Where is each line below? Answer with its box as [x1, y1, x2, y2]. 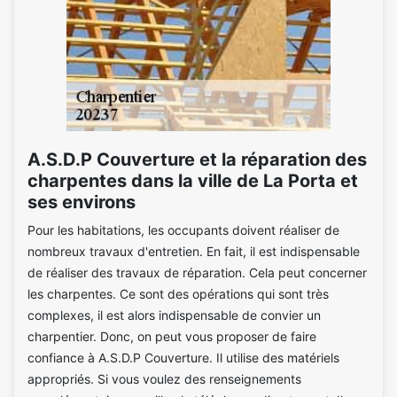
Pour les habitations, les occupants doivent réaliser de [27, 222, 339, 237]
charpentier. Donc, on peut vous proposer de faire [27, 329, 316, 344]
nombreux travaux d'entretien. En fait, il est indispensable [27, 244, 360, 259]
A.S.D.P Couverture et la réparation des [27, 149, 367, 170]
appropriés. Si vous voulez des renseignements [27, 371, 301, 386]
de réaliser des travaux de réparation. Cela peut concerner [27, 265, 367, 280]
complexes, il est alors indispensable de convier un [27, 307, 321, 323]
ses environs [27, 191, 136, 213]
